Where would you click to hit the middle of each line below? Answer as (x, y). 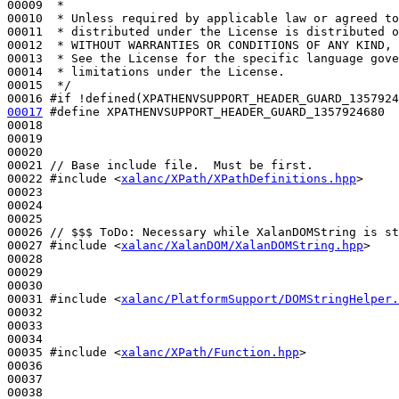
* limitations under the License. (167, 71)
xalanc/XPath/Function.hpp (210, 352)
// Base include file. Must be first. (182, 165)
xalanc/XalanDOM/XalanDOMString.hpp (242, 245)
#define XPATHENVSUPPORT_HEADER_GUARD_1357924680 (217, 111)
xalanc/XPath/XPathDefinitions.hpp (239, 178)
